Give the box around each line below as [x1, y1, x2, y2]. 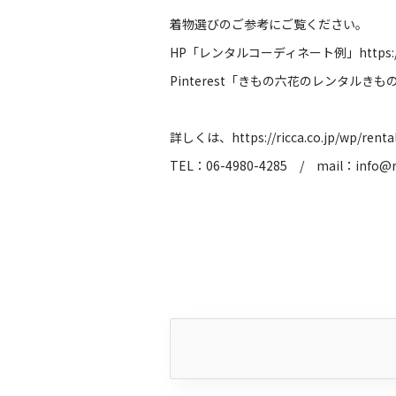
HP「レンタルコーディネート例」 [170, 43, 359, 61]
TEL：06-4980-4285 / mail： [170, 156, 355, 174]
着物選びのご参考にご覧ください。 [170, 15, 368, 33]
